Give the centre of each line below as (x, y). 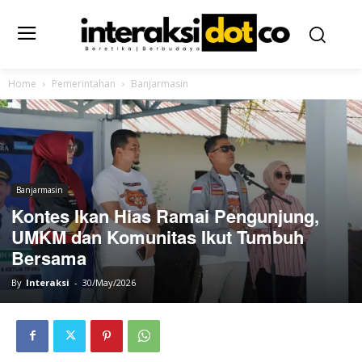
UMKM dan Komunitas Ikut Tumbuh (158, 236)
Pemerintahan (84, 83)
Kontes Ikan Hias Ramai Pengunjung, (165, 215)
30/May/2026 (109, 282)
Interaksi (48, 282)
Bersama (49, 257)
